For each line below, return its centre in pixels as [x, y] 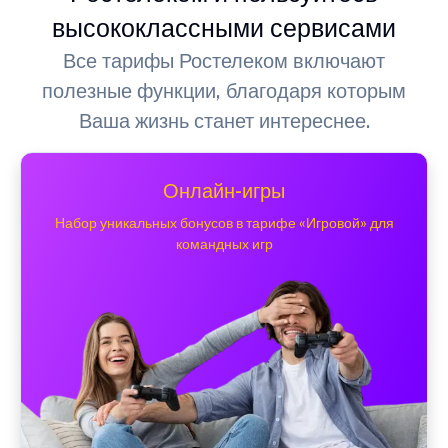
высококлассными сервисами [224, 27]
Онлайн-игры [224, 190]
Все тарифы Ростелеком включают [224, 60]
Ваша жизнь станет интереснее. [224, 120]
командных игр [224, 243]
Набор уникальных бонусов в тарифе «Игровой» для [224, 222]
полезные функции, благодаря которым [224, 90]
